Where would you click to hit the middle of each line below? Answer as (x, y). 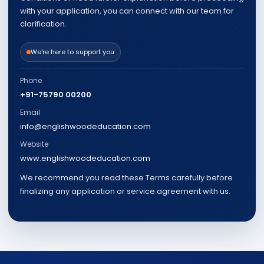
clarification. (43, 24)
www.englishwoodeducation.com (85, 158)
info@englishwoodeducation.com (85, 126)
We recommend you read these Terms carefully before (126, 178)
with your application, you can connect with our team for (127, 11)
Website (34, 144)
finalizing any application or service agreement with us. (125, 191)
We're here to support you (72, 52)
